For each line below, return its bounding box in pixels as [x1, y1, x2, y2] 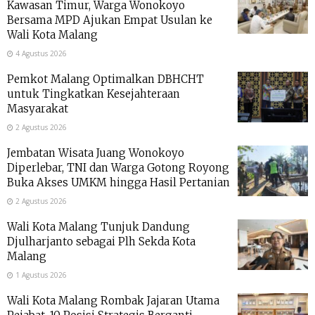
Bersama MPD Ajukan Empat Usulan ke [7, 13, 212, 27]
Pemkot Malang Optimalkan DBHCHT [7, 72, 204, 86]
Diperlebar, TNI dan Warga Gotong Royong [7, 161, 229, 175]
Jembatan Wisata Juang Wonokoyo [7, 146, 184, 160]
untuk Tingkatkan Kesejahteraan [7, 87, 180, 101]
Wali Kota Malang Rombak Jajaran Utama [7, 294, 219, 308]
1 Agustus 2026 [13, 270, 67, 281]
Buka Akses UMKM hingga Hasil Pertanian [7, 176, 230, 190]
